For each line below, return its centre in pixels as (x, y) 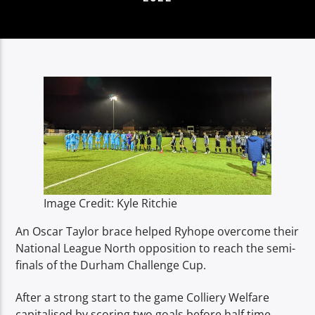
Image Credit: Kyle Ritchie (111, 203)
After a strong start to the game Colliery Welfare (143, 298)
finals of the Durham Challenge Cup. (111, 265)
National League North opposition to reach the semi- (156, 248)
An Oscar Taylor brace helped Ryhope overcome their (157, 231)
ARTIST (30, 24)
